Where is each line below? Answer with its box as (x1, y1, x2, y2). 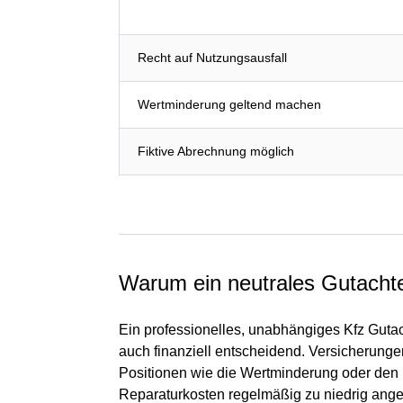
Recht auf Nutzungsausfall (138, 49, 287, 65)
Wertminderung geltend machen (138, 96, 321, 112)
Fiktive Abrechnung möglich (138, 143, 294, 158)
